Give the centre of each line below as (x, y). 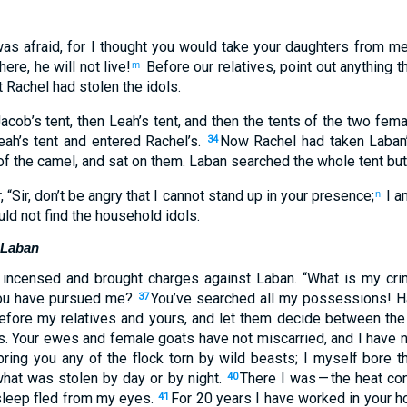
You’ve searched (203, 298)
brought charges (144, 278)
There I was (278, 378)
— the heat (349, 378)
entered (114, 141)
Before (166, 67)
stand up (233, 196)
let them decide (267, 318)
